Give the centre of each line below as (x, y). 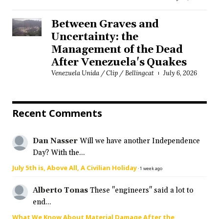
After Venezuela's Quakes (119, 63)
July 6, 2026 (180, 73)
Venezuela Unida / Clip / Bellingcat (103, 73)
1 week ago (151, 169)
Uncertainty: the (95, 37)
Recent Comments (57, 113)
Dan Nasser (55, 141)
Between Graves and (105, 25)
